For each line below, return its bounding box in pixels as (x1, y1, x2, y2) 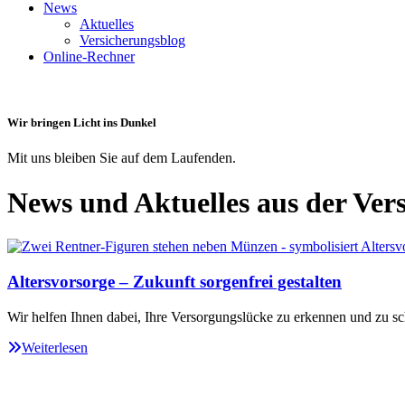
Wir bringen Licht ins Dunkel (7, 116, 156, 130)
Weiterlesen (22, 339, 88, 355)
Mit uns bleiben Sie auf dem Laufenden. (7, 150, 236, 166)
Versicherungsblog (80, 33, 185, 48)
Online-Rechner (43, 49, 135, 64)
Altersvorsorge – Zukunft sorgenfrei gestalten (7, 271, 342, 291)
